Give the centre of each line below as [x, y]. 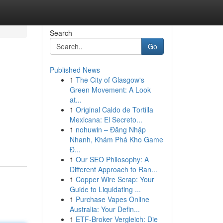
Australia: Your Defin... [105, 209]
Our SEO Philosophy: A [112, 159]
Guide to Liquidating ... [105, 189]
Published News [75, 70]
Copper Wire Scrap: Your [115, 179]
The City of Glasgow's [110, 80]
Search [61, 33]
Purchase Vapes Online [112, 199]
